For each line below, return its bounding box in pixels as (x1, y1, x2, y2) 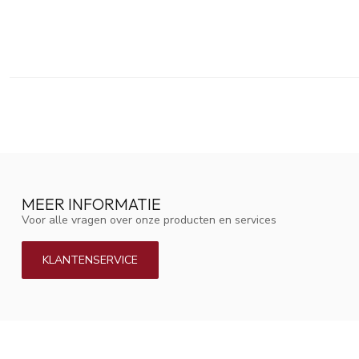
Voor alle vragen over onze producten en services (22, 212, 276, 228)
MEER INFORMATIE (22, 194, 161, 215)
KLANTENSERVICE (42, 252, 138, 268)
